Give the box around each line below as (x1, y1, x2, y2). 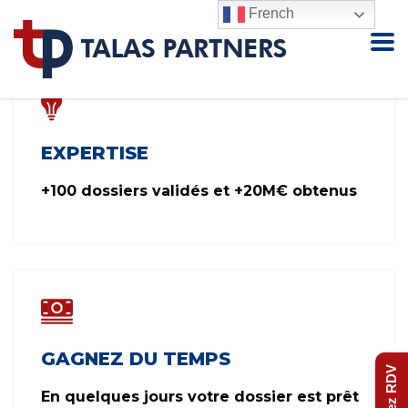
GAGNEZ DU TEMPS (41, 348, 230, 370)
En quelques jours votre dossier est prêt (41, 388, 363, 405)
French (245, 5, 295, 22)
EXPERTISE (41, 142, 148, 164)
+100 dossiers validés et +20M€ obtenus (41, 182, 357, 199)
